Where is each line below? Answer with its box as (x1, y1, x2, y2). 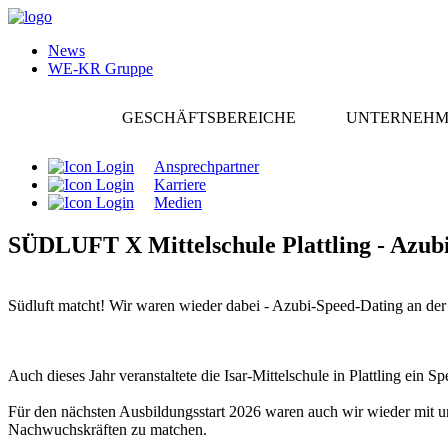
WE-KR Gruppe (48, 60, 153, 77)
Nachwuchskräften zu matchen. (8, 420, 207, 438)
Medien (154, 194, 202, 211)
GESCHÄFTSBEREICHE (122, 109, 296, 126)
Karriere (154, 176, 206, 193)
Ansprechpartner (154, 158, 259, 175)
